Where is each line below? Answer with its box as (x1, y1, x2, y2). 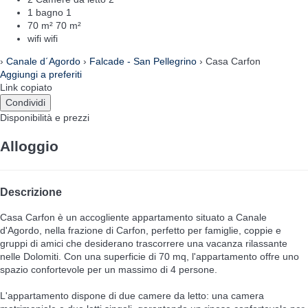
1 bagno (27, 6, 63, 18)
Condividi (5, 96, 45, 108)
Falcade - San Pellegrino (89, 55, 197, 67)
